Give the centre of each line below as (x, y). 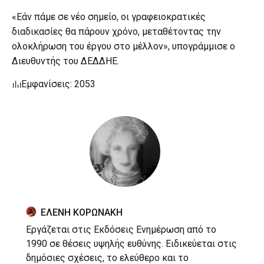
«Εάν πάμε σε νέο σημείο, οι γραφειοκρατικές (109, 16)
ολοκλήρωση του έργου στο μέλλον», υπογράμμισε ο (123, 46)
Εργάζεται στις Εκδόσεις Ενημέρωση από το (121, 229)
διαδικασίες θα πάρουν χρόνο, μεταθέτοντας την (116, 31)
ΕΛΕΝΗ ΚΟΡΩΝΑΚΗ (82, 212)
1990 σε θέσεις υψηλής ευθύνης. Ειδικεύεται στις (131, 243)
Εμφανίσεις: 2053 (58, 84)
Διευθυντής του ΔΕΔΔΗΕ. (65, 61)
